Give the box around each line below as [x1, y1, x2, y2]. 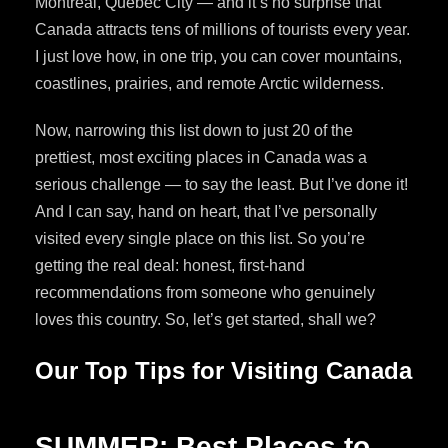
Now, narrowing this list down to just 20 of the [35, 121, 353, 139]
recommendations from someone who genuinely [35, 283, 375, 301]
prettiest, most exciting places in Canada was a [35, 148, 367, 166]
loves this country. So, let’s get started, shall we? [35, 310, 376, 328]
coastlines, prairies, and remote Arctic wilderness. [35, 74, 384, 92]
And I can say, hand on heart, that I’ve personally [35, 202, 377, 220]
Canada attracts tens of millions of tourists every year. [35, 20, 410, 38]
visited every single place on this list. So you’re [35, 229, 365, 247]
